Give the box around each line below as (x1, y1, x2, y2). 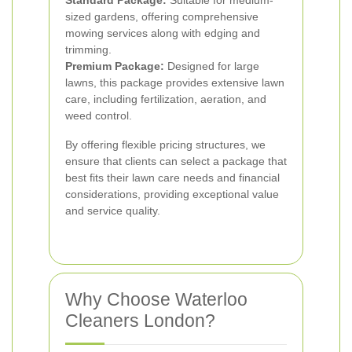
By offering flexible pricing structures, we (65, 138, 266, 151)
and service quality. (65, 204, 160, 217)
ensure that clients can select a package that (65, 155, 287, 167)
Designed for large (164, 60, 259, 72)
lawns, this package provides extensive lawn (65, 76, 284, 89)
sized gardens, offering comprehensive (65, 10, 258, 23)
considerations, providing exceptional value (65, 188, 279, 200)
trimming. (65, 43, 112, 56)
